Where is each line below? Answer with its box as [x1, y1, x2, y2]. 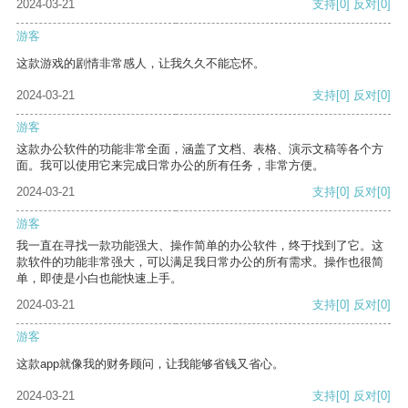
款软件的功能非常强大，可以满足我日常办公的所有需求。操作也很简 [16, 255, 383, 270]
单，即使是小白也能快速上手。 [16, 271, 182, 286]
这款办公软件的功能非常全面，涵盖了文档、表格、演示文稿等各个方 [16, 142, 383, 157]
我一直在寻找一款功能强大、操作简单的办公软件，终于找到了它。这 [16, 239, 383, 253]
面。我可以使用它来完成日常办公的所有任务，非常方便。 [16, 158, 324, 173]
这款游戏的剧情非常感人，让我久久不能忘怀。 [16, 56, 265, 71]
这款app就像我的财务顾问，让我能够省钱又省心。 [16, 357, 284, 372]
